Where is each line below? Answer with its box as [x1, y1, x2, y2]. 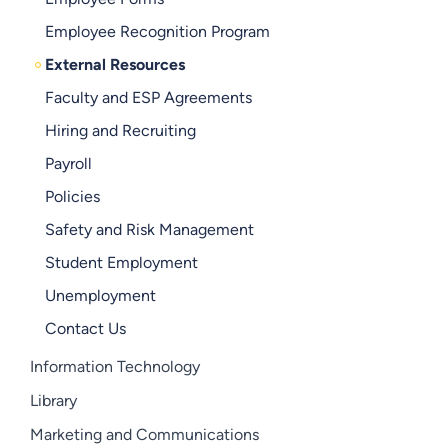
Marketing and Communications [29, 425, 259, 444]
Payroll [44, 154, 92, 173]
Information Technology [29, 357, 200, 376]
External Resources [44, 55, 185, 74]
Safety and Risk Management [44, 220, 254, 239]
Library [29, 391, 77, 410]
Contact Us [44, 319, 126, 338]
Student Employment [44, 253, 198, 272]
